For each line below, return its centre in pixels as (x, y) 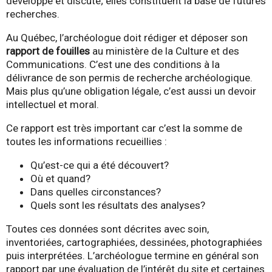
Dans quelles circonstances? (96, 192)
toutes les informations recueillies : (87, 141)
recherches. (33, 14)
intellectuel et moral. (53, 104)
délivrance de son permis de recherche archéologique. (129, 77)
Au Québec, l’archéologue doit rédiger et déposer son (127, 37)
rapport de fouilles (48, 51)
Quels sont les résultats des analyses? (118, 205)
